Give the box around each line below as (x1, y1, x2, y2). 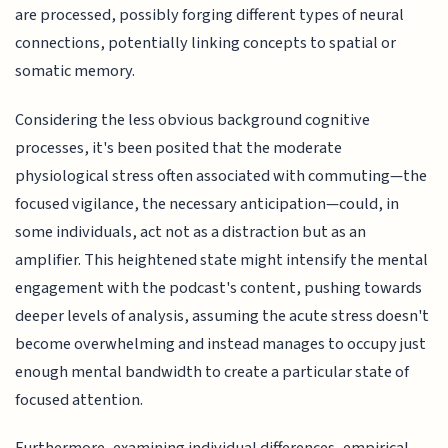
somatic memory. (15, 59, 136, 84)
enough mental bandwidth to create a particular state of (15, 359, 410, 384)
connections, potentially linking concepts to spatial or (15, 31, 397, 56)
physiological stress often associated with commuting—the (15, 163, 428, 188)
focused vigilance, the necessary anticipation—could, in (15, 191, 400, 216)
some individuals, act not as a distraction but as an (15, 219, 367, 244)
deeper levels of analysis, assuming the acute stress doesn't (15, 303, 430, 328)
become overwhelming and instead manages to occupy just (15, 331, 427, 356)
